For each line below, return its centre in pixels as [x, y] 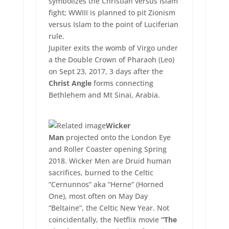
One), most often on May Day [98, 196]
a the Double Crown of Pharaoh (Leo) [111, 60]
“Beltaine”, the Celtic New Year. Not [109, 208]
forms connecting [122, 83]
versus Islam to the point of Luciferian [113, 25]
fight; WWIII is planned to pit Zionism [112, 13]
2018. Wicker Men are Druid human [110, 161]
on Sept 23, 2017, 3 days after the [106, 72]
